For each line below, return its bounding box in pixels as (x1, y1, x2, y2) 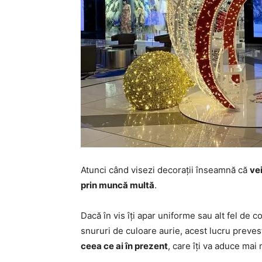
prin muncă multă (81, 180, 154, 191)
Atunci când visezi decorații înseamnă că (81, 164, 250, 175)
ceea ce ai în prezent (81, 240, 168, 251)
